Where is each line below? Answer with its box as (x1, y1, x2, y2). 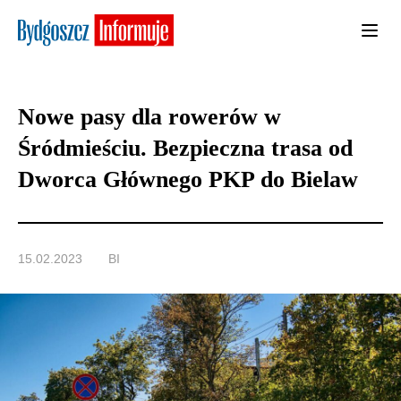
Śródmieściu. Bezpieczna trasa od (18, 135, 353, 162)
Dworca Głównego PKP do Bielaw (18, 166, 358, 193)
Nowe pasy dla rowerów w (18, 104, 281, 131)
